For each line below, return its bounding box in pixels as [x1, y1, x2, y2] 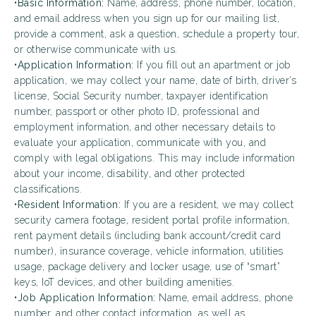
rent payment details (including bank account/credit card [14, 230, 281, 241]
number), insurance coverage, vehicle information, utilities [14, 245, 284, 257]
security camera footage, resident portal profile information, [14, 214, 290, 226]
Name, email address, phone [155, 292, 293, 303]
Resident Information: [17, 199, 121, 210]
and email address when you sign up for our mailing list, [14, 13, 279, 24]
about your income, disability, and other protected [14, 168, 245, 179]
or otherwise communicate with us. [14, 44, 178, 55]
